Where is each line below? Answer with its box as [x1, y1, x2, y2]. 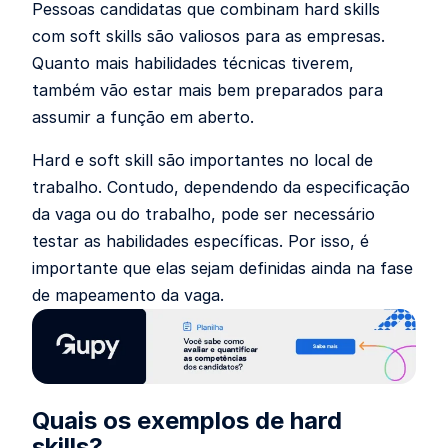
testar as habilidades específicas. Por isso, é [32, 231, 369, 251]
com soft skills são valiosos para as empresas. [32, 26, 385, 46]
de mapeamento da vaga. [32, 285, 224, 305]
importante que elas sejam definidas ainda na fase [32, 258, 413, 278]
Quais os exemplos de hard [32, 406, 342, 436]
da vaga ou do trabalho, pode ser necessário [32, 204, 375, 224]
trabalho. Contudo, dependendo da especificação [32, 177, 410, 197]
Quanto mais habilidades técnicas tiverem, [32, 53, 354, 73]
